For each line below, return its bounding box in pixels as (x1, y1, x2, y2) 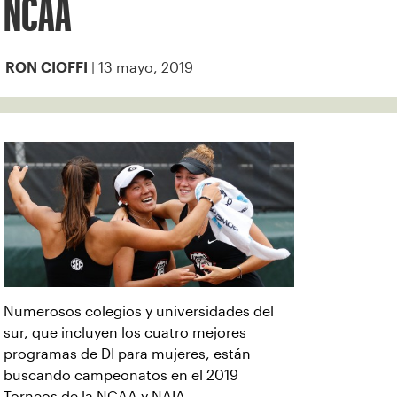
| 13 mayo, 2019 (88, 60, 193, 75)
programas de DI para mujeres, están (4, 346, 251, 362)
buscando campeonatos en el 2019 (4, 368, 238, 383)
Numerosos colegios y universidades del (4, 304, 274, 319)
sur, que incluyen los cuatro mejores (4, 325, 246, 340)
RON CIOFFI (5, 63, 88, 73)
